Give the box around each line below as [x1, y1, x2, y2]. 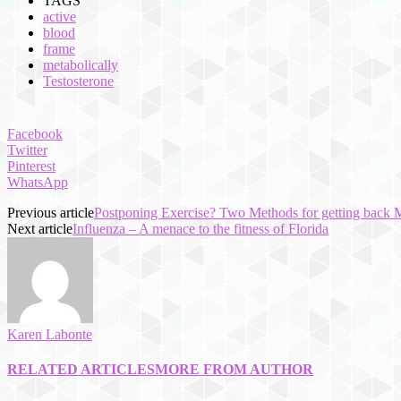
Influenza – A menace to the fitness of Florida [73, 220, 328, 236]
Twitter [7, 141, 47, 158]
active [43, 8, 76, 24]
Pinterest [7, 158, 55, 174]
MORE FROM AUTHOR [155, 362, 313, 378]
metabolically [43, 56, 118, 73]
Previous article [7, 204, 94, 220]
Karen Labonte [7, 326, 92, 342]
